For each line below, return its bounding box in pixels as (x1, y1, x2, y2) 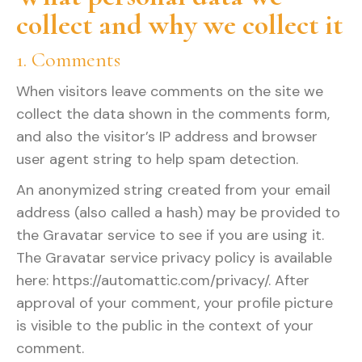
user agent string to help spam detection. (16, 149, 298, 169)
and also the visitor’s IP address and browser (16, 127, 318, 146)
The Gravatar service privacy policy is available (16, 248, 332, 267)
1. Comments (16, 47, 120, 72)
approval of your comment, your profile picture (16, 293, 333, 313)
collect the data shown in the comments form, (16, 104, 330, 124)
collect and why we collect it (16, 7, 343, 42)
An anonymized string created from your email (16, 180, 330, 200)
